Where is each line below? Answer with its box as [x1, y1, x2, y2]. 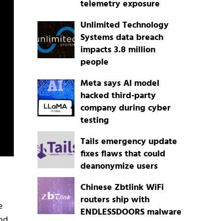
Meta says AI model [80, 76, 159, 91]
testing [80, 113, 109, 128]
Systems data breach [80, 31, 163, 45]
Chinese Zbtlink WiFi [80, 181, 164, 195]
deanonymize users [80, 159, 158, 174]
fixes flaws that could [80, 147, 165, 162]
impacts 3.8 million [80, 43, 155, 58]
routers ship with [80, 193, 149, 208]
